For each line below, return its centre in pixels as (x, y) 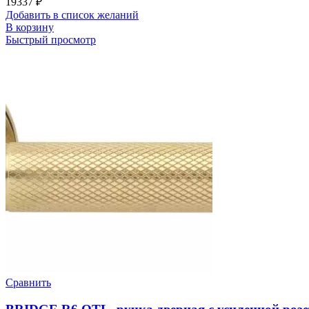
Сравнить (28, 283)
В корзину (30, 28)
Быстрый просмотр (51, 40)
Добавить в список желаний (72, 15)
